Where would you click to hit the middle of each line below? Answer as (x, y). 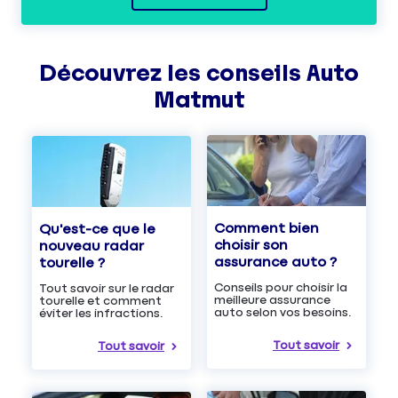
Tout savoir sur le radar (107, 289)
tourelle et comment (100, 302)
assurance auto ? (275, 262)
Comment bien (267, 228)
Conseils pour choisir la (281, 287)
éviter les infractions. (101, 314)
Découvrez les (123, 73)
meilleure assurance (272, 300)
